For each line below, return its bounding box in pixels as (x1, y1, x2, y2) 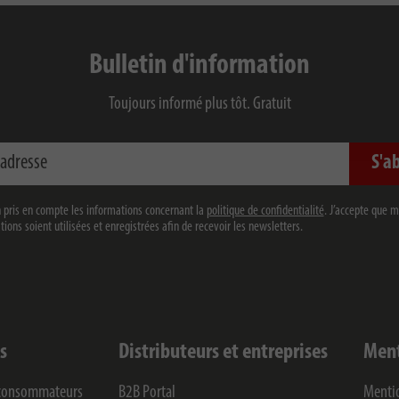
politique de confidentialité (206, 204, 324, 218)
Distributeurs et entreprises (118, 341, 328, 363)
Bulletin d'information (89, 52, 310, 80)
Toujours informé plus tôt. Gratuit (108, 95, 291, 113)
